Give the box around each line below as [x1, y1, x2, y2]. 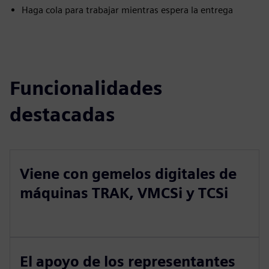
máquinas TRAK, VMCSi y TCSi [20, 184, 228, 202]
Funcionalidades [10, 76, 162, 100]
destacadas [10, 103, 115, 126]
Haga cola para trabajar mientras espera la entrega [22, 4, 233, 16]
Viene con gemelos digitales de [20, 165, 237, 183]
